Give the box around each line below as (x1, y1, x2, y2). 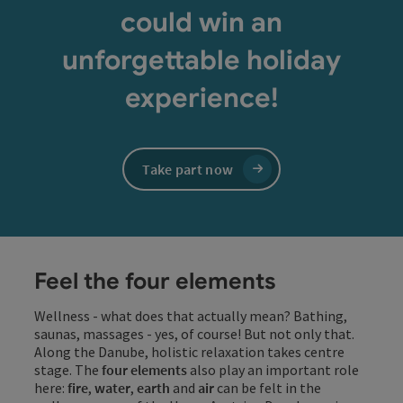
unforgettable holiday (62, 42, 341, 77)
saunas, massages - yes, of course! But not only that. (34, 325, 354, 344)
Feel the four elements (34, 267, 276, 296)
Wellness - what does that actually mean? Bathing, (34, 307, 347, 326)
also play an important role (190, 361, 359, 380)
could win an (121, 4, 282, 40)
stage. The (34, 361, 102, 380)
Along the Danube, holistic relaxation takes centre (34, 343, 345, 362)
